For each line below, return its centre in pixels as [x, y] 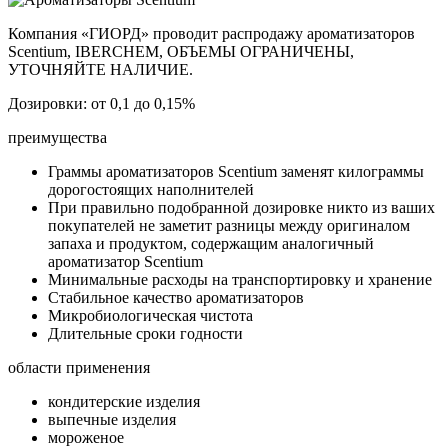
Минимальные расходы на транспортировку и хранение [240, 279]
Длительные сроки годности [145, 333]
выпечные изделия [112, 419]
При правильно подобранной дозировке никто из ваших [241, 207]
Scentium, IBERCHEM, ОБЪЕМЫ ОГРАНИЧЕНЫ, [181, 51]
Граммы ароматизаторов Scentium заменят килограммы [236, 171]
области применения [79, 367]
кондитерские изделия [124, 401]
